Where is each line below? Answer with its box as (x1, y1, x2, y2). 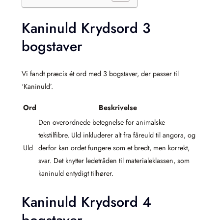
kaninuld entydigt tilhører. (38, 168, 113, 179)
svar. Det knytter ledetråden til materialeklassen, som (38, 156, 190, 166)
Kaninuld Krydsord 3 (22, 18, 150, 39)
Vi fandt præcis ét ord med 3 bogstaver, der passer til (22, 69, 179, 79)
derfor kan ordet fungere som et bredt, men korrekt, (38, 143, 190, 153)
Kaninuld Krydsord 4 (22, 192, 151, 213)
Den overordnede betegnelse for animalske (38, 117, 165, 128)
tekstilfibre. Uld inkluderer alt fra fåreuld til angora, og (38, 130, 195, 140)
